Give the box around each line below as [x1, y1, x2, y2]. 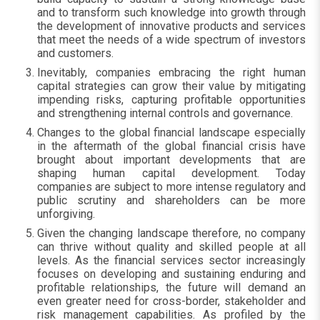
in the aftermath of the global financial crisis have [37, 139, 306, 153]
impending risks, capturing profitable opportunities [37, 93, 306, 106]
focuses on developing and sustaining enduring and [37, 267, 306, 281]
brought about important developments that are [37, 153, 306, 166]
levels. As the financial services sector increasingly [37, 254, 306, 267]
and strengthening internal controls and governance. [37, 106, 296, 120]
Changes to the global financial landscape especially [37, 126, 306, 139]
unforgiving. [37, 207, 98, 221]
